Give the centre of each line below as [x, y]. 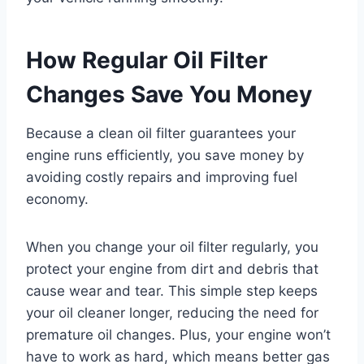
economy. [57, 199]
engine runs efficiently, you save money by [165, 155]
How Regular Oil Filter [147, 60]
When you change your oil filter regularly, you [172, 247]
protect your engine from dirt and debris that [172, 269]
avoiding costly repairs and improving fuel [162, 177]
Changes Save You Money [169, 94]
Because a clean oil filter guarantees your [161, 133]
